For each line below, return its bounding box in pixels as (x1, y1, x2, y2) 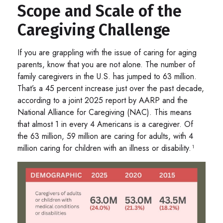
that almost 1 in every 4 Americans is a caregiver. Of (17, 118, 193, 130)
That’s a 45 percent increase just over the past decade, (17, 83, 204, 95)
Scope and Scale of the (17, 1, 182, 21)
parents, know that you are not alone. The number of (17, 59, 195, 71)
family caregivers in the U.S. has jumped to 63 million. (17, 71, 197, 83)
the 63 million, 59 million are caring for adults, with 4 (17, 130, 193, 142)
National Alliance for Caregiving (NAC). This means (17, 107, 192, 118)
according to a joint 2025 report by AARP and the (17, 95, 188, 107)
